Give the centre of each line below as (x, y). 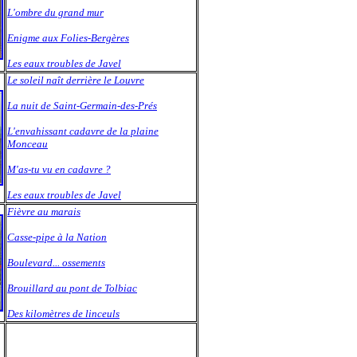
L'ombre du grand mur (55, 12)
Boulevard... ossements (56, 263)
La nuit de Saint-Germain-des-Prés (82, 106)
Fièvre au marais (44, 212)
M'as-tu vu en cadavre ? (59, 169)
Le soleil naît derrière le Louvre (76, 80)
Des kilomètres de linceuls (63, 314)
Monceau (27, 144)
